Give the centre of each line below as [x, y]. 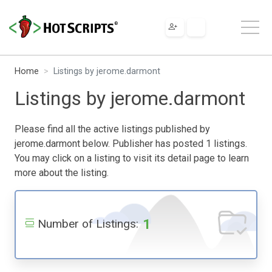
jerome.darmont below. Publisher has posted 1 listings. [131, 143]
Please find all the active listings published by [112, 129]
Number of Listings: [88, 223]
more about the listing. [62, 172]
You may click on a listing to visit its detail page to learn [132, 158]
